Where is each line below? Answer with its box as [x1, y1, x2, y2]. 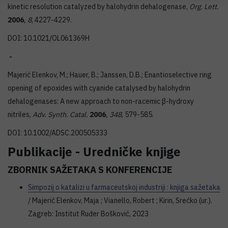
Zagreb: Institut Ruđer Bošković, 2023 [28, 209, 149, 218]
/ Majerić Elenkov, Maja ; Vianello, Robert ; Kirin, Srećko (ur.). [28, 196, 212, 205]
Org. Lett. [189, 2, 219, 11]
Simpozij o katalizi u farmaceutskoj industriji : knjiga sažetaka [28, 183, 220, 192]
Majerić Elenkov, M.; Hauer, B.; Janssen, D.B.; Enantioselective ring [8, 70, 212, 79]
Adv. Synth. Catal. [33, 110, 90, 119]
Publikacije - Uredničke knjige [8, 144, 181, 160]
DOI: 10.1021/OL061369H [8, 34, 90, 43]
